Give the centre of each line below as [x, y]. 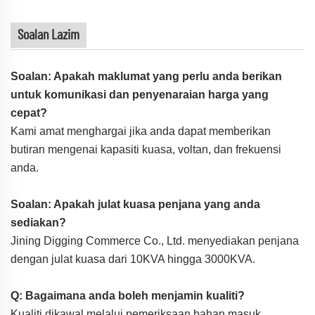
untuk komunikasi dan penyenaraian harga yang [140, 94]
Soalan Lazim [49, 35]
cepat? [29, 112]
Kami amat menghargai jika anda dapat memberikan [141, 131]
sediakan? [38, 222]
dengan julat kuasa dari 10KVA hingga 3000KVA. [133, 259]
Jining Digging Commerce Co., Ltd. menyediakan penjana [155, 240]
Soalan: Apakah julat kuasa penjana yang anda [135, 204]
